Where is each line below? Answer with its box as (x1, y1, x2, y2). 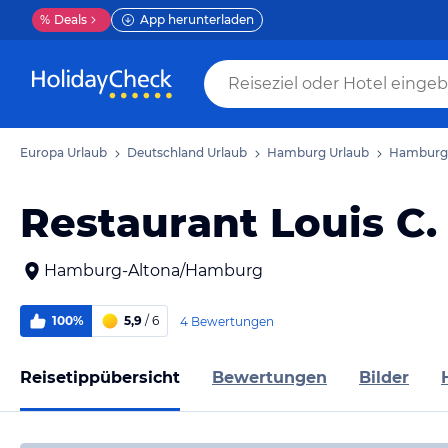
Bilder (359, 367, 409, 387)
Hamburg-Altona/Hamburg (44, 261, 263, 280)
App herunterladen (140, 12, 254, 27)
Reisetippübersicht (20, 367, 180, 387)
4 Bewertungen (180, 313, 274, 329)
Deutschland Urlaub (127, 145, 247, 160)
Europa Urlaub (20, 145, 107, 160)
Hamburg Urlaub (267, 145, 369, 160)
